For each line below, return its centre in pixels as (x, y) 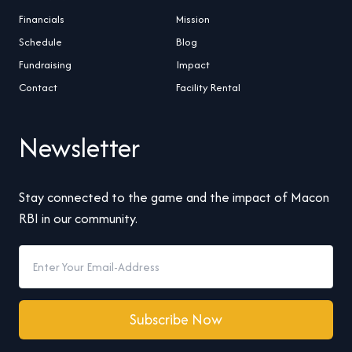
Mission (193, 19)
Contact (38, 87)
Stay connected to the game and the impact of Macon (174, 197)
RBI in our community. (78, 218)
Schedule (40, 42)
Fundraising (45, 64)
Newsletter (79, 148)
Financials (42, 19)
